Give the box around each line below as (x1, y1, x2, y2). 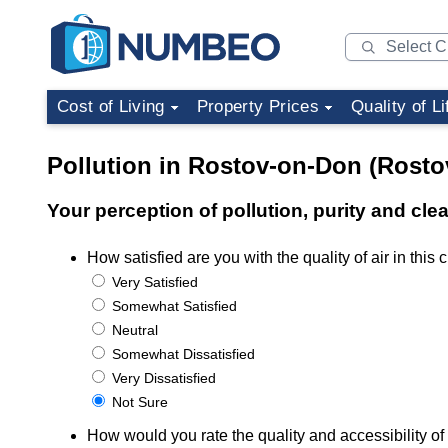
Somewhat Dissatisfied (108, 346, 255, 362)
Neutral (108, 322, 158, 338)
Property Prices (196, 97, 319, 116)
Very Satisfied (108, 274, 198, 290)
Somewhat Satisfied (108, 298, 237, 314)
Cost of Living (57, 97, 165, 116)
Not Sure (108, 394, 168, 410)
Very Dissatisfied (108, 370, 216, 386)
